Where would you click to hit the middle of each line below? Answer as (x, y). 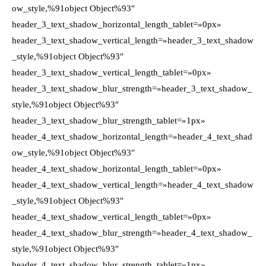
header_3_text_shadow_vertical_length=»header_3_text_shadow (133, 40)
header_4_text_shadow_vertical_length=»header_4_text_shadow (133, 185)
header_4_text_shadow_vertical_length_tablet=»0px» (112, 217)
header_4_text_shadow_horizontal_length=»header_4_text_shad (132, 137)
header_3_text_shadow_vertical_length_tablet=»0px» (112, 72)
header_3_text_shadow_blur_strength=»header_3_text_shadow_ (132, 88)
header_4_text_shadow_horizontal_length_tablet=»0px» (117, 169)
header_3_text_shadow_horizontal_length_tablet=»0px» (117, 24)
